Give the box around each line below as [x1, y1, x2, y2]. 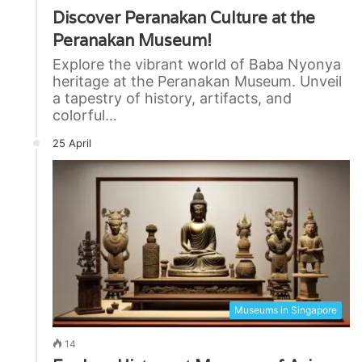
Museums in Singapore [234, 304, 337, 317]
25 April [53, 136, 91, 149]
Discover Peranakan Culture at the [53, 6, 315, 28]
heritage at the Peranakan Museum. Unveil [53, 72, 342, 90]
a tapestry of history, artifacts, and [53, 89, 292, 107]
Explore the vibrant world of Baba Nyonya [53, 55, 341, 73]
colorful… [53, 106, 117, 124]
